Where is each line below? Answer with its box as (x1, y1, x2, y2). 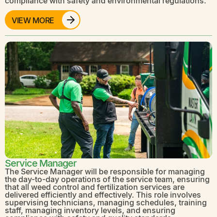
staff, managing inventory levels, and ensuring (5, 204, 175, 216)
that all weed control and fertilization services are (5, 181, 185, 193)
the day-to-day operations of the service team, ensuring (5, 173, 210, 185)
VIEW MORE (12, 14, 54, 26)
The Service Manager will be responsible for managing (5, 166, 205, 177)
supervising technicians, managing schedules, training (5, 197, 207, 208)
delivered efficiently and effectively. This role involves (5, 189, 201, 201)
